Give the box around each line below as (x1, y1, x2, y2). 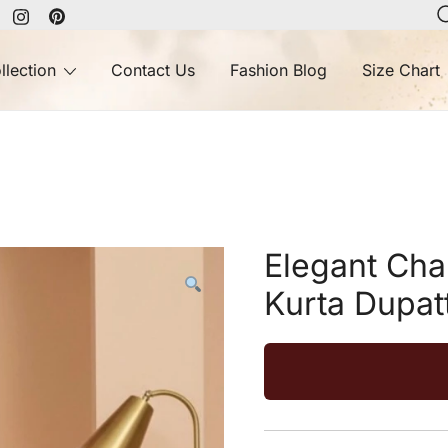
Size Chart (362, 60, 441, 81)
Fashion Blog (230, 60, 328, 81)
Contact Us (111, 60, 196, 81)
